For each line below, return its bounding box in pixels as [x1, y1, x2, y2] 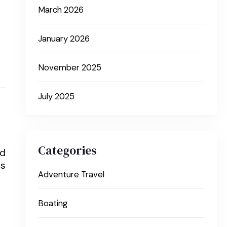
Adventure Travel [38, 169, 105, 180]
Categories [38, 141, 97, 159]
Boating [38, 198, 68, 209]
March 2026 [38, 4, 84, 15]
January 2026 [38, 33, 90, 44]
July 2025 [38, 91, 75, 102]
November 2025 [38, 62, 102, 73]
